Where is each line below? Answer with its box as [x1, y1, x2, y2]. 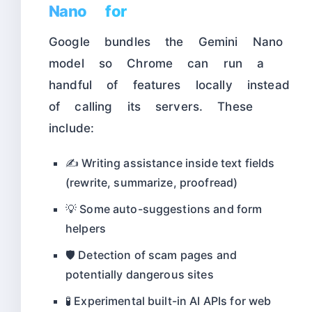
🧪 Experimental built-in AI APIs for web [65, 294, 272, 309]
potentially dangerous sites [65, 267, 214, 282]
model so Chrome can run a [49, 56, 265, 71]
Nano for [49, 3, 127, 21]
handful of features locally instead [49, 78, 290, 93]
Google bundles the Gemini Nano [49, 35, 283, 49]
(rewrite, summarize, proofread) [65, 175, 238, 190]
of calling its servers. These [49, 100, 253, 114]
